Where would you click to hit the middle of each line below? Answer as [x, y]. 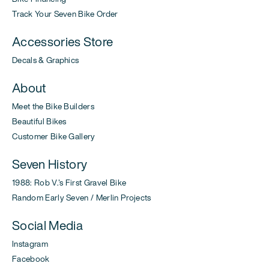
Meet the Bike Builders [53, 106]
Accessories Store [63, 41]
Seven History [50, 164]
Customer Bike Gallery [54, 136]
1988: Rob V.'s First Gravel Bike [69, 182]
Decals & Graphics [46, 60]
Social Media [47, 225]
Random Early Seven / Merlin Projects [82, 197]
